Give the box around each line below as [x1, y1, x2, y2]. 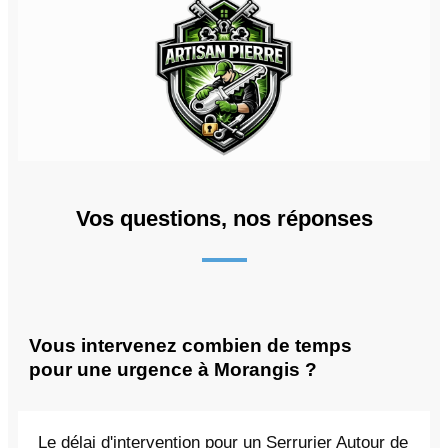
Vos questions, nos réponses [75, 205, 373, 231]
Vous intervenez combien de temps [29, 334, 352, 356]
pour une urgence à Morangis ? [29, 358, 317, 380]
